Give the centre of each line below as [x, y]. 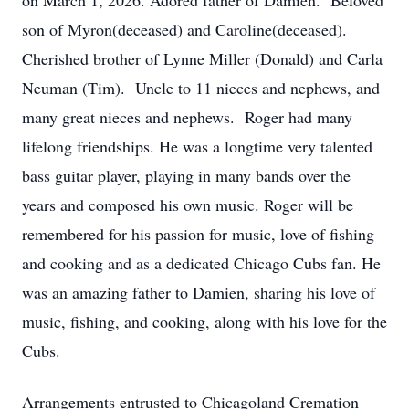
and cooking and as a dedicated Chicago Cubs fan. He [201, 263]
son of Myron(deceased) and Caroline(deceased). [184, 29]
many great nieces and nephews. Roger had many [187, 117]
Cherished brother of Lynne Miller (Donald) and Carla [202, 58]
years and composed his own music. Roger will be [188, 204]
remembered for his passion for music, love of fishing [198, 234]
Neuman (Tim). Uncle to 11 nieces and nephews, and [201, 88]
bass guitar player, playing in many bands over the [186, 175]
